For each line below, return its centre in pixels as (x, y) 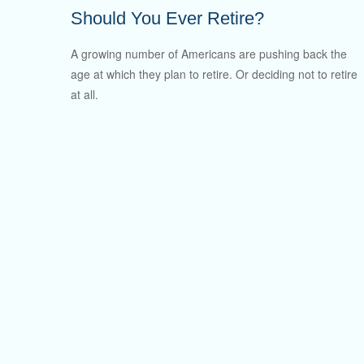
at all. (84, 95)
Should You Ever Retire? (167, 18)
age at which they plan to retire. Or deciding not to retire (214, 74)
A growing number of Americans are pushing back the (209, 54)
